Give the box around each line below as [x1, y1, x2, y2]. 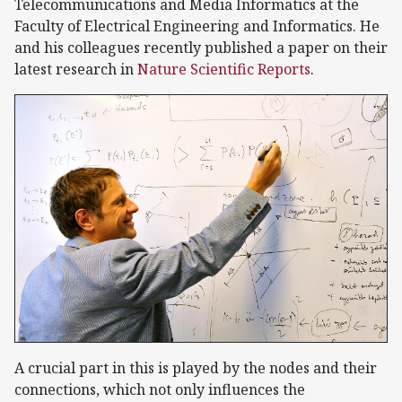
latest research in [14, 58, 137, 79]
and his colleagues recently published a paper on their [14, 37, 388, 57]
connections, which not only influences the [14, 379, 305, 399]
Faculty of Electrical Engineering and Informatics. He [14, 15, 380, 36]
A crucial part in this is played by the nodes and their [14, 357, 377, 378]
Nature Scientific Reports [137, 58, 310, 79]
